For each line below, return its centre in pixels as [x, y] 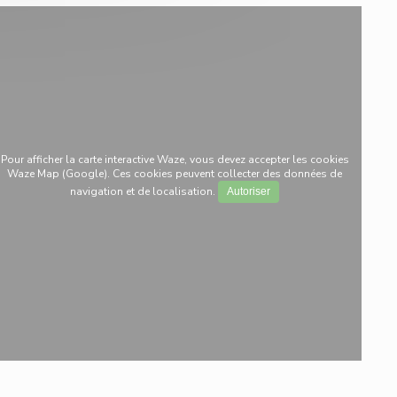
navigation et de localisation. [144, 191]
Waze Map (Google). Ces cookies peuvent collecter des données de [175, 174]
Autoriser [249, 191]
